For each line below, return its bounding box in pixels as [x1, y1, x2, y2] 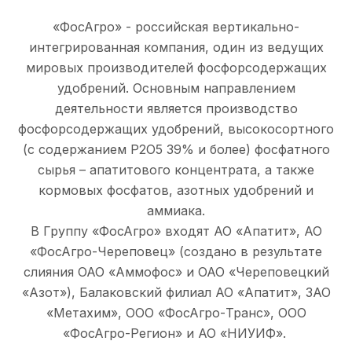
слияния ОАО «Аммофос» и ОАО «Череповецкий [23, 264, 329, 280]
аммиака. [147, 203, 205, 218]
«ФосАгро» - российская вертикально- [53, 19, 299, 35]
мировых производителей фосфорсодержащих [25, 60, 327, 75]
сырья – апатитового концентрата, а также [38, 162, 314, 178]
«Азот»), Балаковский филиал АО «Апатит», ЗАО [21, 284, 331, 300]
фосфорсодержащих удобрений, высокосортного [18, 121, 334, 137]
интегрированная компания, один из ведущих [28, 39, 324, 55]
